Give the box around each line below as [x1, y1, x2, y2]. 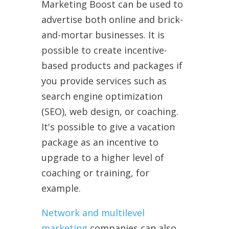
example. [41, 181, 81, 194]
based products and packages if [41, 59, 182, 72]
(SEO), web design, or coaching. [41, 105, 178, 118]
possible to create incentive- [41, 43, 167, 56]
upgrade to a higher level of [41, 151, 164, 164]
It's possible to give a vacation [41, 120, 175, 133]
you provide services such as [41, 74, 167, 87]
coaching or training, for [41, 166, 149, 179]
